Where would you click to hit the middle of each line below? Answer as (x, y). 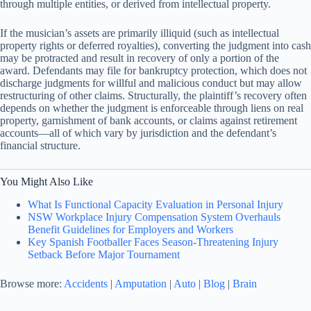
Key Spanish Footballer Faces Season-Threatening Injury (153, 242)
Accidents (86, 284)
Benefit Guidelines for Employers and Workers (131, 230)
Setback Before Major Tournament (104, 255)
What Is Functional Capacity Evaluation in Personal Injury (155, 205)
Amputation (141, 284)
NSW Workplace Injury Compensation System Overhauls (154, 217)
